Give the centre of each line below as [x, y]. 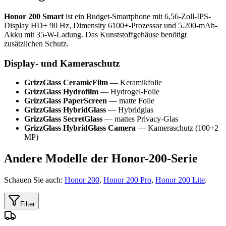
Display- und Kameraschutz [62, 63]
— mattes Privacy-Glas [140, 119]
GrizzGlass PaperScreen [66, 101]
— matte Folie [131, 101]
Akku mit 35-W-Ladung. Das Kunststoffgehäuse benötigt [95, 34]
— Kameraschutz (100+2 [177, 128]
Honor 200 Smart [34, 16]
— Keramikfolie [135, 83]
